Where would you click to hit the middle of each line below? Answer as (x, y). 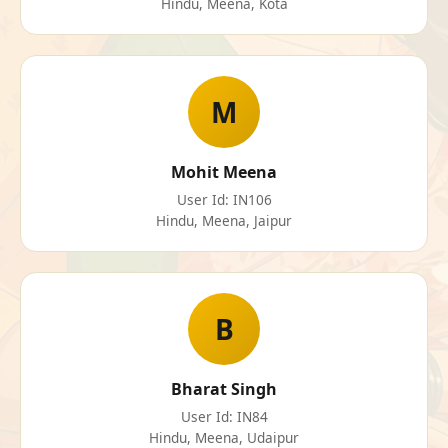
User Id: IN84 (224, 417)
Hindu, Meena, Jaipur (224, 221)
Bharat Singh (224, 389)
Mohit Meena (224, 172)
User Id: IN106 (224, 200)
